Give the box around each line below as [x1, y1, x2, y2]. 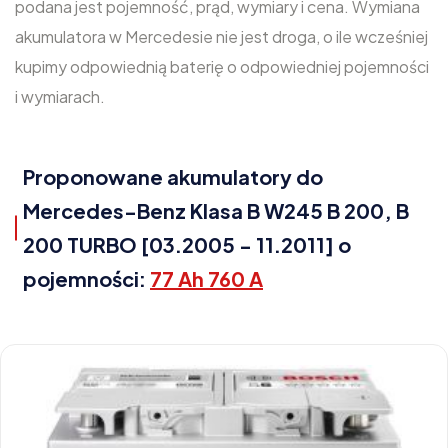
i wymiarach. [15, 86, 105, 107]
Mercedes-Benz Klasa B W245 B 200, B [23, 198, 409, 223]
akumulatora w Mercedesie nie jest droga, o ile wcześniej [15, 26, 428, 47]
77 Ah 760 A [150, 266, 263, 291]
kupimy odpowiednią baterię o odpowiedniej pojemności [15, 56, 429, 77]
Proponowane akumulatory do [23, 164, 323, 189]
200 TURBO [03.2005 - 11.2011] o [23, 232, 351, 257]
